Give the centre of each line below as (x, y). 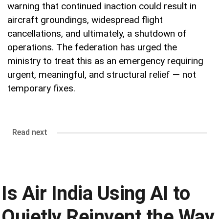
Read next (30, 132)
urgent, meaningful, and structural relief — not (102, 75)
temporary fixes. (41, 88)
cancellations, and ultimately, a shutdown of (97, 34)
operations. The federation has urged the (92, 47)
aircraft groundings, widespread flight (85, 20)
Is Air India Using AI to (96, 194)
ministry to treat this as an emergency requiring (105, 61)
